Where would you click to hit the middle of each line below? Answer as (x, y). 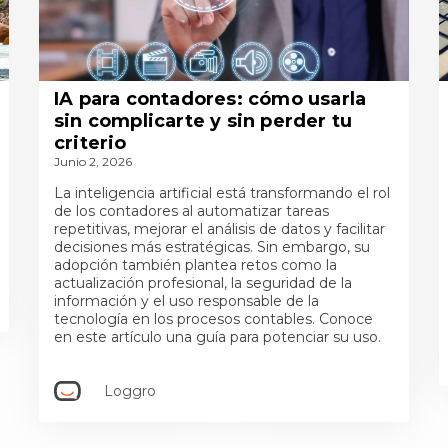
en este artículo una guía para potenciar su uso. (217, 337)
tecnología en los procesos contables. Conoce (213, 319)
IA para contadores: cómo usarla (210, 99)
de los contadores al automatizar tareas (191, 211)
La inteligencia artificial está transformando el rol (222, 193)
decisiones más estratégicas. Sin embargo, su (212, 247)
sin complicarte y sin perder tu (203, 121)
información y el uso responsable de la (186, 301)
